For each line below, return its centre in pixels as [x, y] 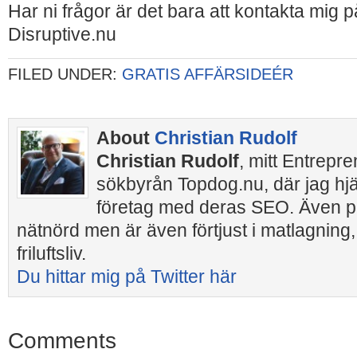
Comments [62, 341]
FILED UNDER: [65, 74]
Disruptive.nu [62, 34]
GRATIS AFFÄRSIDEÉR [208, 74]
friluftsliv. [51, 253]
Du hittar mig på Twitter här [127, 277]
